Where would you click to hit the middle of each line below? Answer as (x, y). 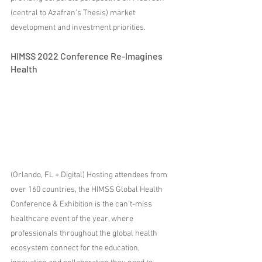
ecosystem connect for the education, (76, 249)
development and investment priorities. (78, 28)
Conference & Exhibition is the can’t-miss (82, 205)
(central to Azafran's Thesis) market (74, 13)
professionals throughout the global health (85, 234)
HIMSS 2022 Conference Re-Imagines (87, 56)
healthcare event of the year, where (73, 219)
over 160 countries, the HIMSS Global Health (87, 190)
